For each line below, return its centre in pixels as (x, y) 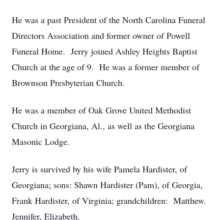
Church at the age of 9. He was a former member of (106, 67)
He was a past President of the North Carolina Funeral (109, 20)
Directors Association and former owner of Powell (101, 35)
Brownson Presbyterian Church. (68, 82)
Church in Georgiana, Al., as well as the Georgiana (103, 126)
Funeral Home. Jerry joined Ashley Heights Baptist (105, 51)
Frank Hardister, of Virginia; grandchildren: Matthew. (109, 200)
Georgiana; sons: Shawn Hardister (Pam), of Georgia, (107, 185)
